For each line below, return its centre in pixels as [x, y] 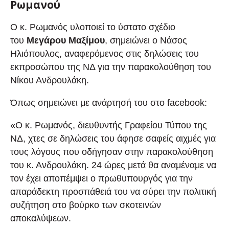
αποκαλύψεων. [41, 218]
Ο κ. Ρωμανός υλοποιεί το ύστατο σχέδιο [93, 27]
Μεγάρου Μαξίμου [66, 41]
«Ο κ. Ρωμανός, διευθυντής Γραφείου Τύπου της [109, 125]
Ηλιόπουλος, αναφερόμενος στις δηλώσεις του [105, 54]
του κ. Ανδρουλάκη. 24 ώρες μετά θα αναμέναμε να [113, 165]
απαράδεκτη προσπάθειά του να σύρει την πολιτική [113, 191]
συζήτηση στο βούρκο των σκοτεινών [86, 205]
